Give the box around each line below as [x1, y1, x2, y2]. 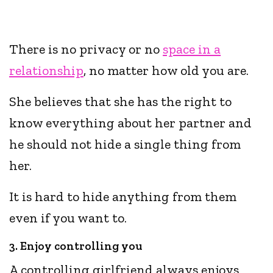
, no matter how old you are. [83, 62, 249, 79]
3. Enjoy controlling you [9, 239, 142, 253]
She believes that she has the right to [9, 93, 232, 110]
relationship [9, 62, 83, 79]
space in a [163, 41, 221, 58]
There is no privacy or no [9, 41, 163, 58]
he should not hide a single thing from [9, 136, 241, 153]
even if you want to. [9, 210, 130, 227]
